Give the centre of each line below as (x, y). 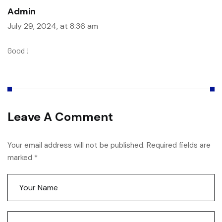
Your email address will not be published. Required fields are (109, 145)
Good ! (18, 50)
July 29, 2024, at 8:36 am (53, 26)
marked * (23, 158)
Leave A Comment (60, 117)
